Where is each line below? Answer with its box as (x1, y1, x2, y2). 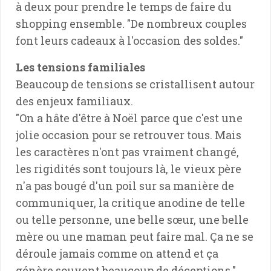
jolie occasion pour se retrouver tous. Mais (16, 127, 241, 142)
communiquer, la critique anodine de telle (16, 195, 245, 210)
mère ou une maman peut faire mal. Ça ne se (16, 229, 253, 244)
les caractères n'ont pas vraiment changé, (16, 144, 239, 159)
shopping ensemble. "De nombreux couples (16, 16, 247, 31)
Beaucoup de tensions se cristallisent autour (16, 76, 255, 91)
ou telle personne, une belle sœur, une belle (16, 212, 249, 227)
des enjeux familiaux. (16, 93, 133, 108)
